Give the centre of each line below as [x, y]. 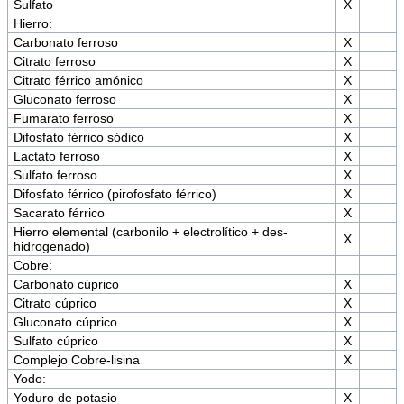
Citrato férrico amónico [78, 81]
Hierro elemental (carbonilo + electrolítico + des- [150, 232]
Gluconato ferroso [64, 100]
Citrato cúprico [55, 303]
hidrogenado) [51, 247]
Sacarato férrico [59, 213]
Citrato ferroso [54, 62]
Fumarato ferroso [63, 119]
